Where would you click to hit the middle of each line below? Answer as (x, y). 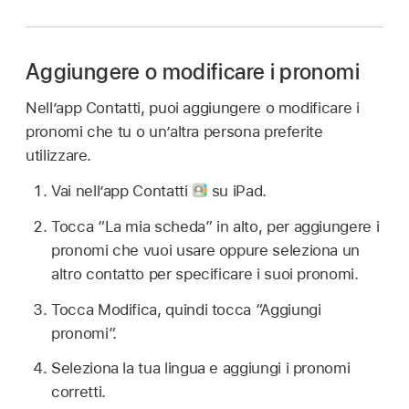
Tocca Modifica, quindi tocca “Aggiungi (186, 309)
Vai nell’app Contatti (122, 191)
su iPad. (237, 191)
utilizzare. (59, 156)
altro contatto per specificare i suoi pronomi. (205, 273)
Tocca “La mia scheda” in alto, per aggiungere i (215, 226)
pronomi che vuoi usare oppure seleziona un (206, 250)
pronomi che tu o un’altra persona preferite (174, 132)
